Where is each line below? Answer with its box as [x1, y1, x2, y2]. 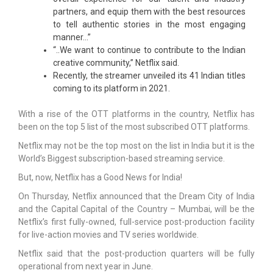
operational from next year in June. [18, 261, 153, 271]
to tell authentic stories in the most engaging [53, 19, 246, 29]
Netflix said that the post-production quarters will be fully [18, 248, 255, 258]
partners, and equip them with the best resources [53, 6, 246, 16]
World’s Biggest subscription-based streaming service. [18, 153, 227, 163]
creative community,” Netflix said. [53, 57, 179, 68]
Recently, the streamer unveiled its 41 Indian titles [53, 70, 246, 80]
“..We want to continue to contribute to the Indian [53, 44, 246, 55]
